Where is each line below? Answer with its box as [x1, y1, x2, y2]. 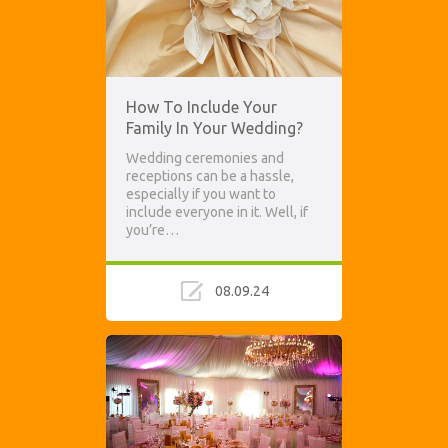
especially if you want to [126, 186, 276, 202]
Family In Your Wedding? [126, 119, 303, 137]
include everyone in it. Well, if [126, 204, 308, 220]
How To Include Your [126, 98, 277, 116]
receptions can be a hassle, [126, 168, 294, 184]
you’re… [126, 222, 179, 238]
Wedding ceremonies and [126, 150, 284, 166]
